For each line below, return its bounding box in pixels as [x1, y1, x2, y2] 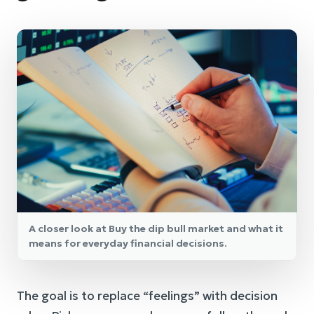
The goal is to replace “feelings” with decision [17, 287, 278, 303]
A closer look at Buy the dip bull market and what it [29, 221, 283, 235]
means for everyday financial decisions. [29, 236, 227, 250]
